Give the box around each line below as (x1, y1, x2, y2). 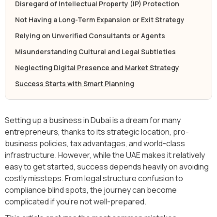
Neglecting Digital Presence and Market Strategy (15, 62, 179, 72)
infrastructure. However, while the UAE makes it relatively (5, 149, 205, 160)
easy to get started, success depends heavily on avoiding (5, 161, 209, 172)
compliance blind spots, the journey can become (5, 184, 177, 195)
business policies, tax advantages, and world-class (5, 138, 185, 149)
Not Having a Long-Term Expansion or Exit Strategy (15, 15, 185, 24)
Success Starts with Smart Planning (15, 78, 134, 88)
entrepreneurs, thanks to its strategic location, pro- (5, 126, 189, 137)
